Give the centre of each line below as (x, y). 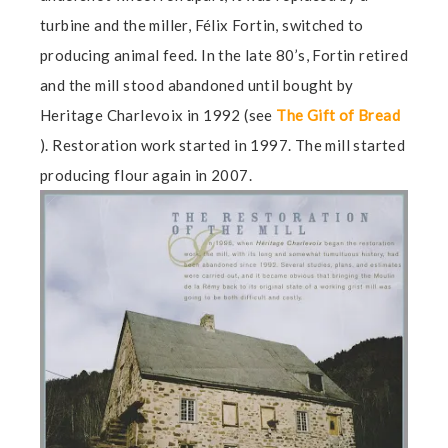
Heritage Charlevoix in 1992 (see (158, 114)
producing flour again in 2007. (146, 174)
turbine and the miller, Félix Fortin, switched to (202, 24)
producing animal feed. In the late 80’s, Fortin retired (224, 54)
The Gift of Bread (338, 114)
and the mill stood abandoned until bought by (197, 84)
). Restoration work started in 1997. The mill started (223, 144)
